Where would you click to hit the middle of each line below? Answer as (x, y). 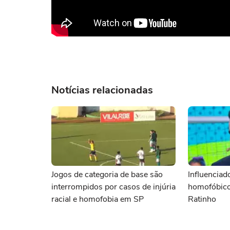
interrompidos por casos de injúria (113, 187)
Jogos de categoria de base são (107, 175)
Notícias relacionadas (102, 90)
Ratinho (202, 199)
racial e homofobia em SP (98, 199)
